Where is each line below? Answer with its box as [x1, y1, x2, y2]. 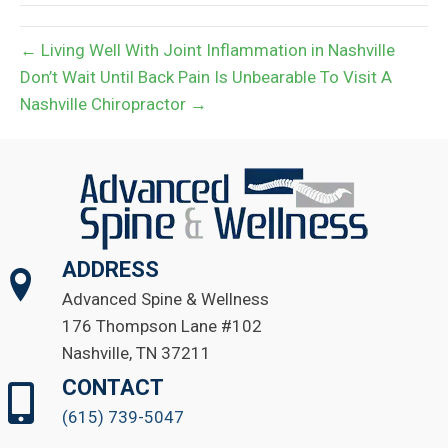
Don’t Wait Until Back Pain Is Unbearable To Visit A [20, 66, 392, 87]
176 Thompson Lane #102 [62, 315, 262, 336]
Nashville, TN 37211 [62, 342, 211, 363]
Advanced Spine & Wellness [62, 288, 269, 309]
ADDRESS [62, 256, 159, 282]
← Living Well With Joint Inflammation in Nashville [20, 39, 395, 60]
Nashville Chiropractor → [20, 93, 207, 114]
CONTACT [62, 374, 164, 400]
